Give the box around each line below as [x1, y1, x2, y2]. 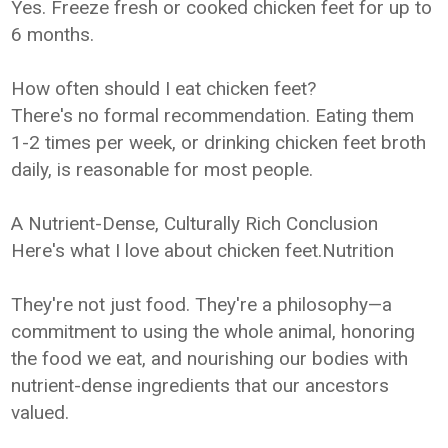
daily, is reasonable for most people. [11, 158, 314, 181]
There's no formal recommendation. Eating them [11, 104, 415, 127]
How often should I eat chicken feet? [11, 77, 317, 100]
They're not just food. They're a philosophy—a [11, 293, 393, 316]
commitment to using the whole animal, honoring [11, 320, 416, 343]
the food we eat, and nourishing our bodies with [11, 347, 409, 370]
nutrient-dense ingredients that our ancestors [11, 374, 390, 397]
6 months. [11, 23, 95, 46]
